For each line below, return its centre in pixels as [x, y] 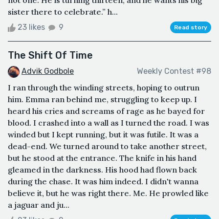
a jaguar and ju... [39, 205]
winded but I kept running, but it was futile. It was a [103, 134]
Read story [191, 28]
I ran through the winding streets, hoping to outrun [104, 87]
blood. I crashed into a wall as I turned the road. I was [109, 122]
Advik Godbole [48, 71]
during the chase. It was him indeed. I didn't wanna [103, 181]
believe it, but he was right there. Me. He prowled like [108, 193]
